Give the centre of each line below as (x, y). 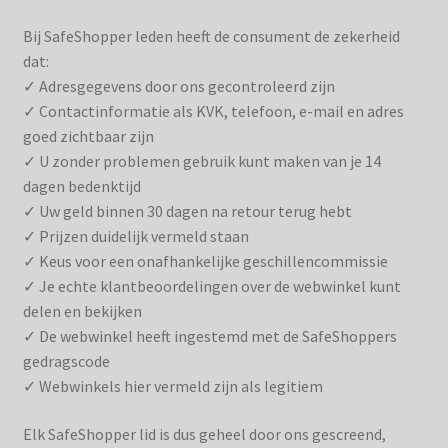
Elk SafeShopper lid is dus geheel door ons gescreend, (204, 433)
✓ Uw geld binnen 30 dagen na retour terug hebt (187, 211)
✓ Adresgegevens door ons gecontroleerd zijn (178, 86)
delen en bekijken (82, 311)
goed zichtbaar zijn (88, 136)
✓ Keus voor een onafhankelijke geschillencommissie (205, 261)
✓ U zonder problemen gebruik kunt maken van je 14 (201, 161)
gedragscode (66, 361)
